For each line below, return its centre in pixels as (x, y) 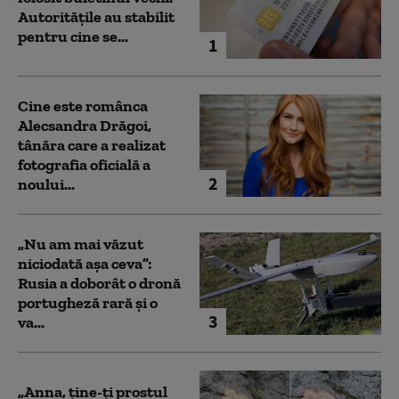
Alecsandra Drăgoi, (85, 126)
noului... (46, 185)
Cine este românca (83, 106)
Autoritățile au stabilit (96, 17)
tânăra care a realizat (92, 146)
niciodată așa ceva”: (85, 264)
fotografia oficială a (84, 165)
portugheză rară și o (88, 303)
